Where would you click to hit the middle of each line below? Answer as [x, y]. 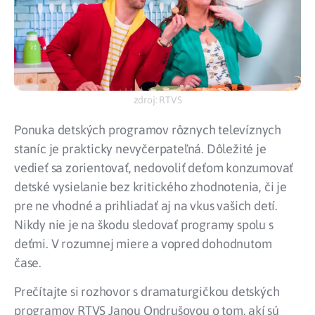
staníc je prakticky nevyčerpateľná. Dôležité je [140, 148]
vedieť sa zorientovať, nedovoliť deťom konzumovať [154, 167]
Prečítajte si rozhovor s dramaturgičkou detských [147, 292]
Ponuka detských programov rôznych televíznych [148, 129]
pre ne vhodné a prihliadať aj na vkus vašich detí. [146, 205]
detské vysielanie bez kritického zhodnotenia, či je [150, 186]
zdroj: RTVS [157, 100]
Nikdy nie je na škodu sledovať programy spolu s [144, 224]
